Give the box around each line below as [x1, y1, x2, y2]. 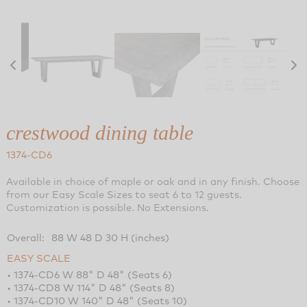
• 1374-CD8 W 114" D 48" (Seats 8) [6, 280, 175, 294]
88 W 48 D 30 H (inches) [51, 230, 169, 244]
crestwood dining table [5, 121, 193, 144]
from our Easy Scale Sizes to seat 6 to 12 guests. [5, 187, 242, 201]
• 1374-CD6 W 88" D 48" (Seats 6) [6, 267, 172, 281]
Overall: [6, 230, 45, 244]
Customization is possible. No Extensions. [5, 200, 209, 214]
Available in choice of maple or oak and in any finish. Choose [5, 174, 299, 188]
